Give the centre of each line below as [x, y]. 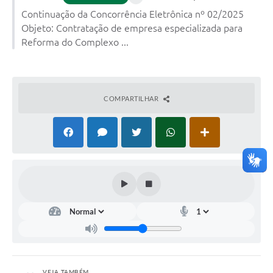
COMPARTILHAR [132, 98]
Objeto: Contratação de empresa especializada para [132, 28]
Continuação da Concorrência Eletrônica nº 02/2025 [133, 14]
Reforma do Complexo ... [75, 42]
